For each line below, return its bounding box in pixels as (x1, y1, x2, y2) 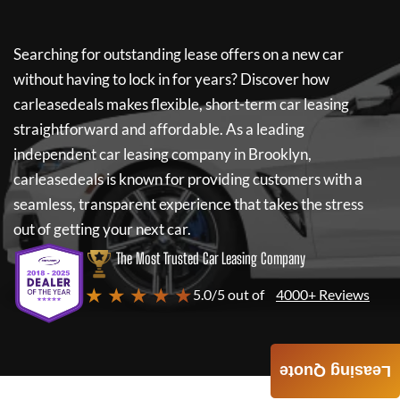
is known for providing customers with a (104, 170, 362, 188)
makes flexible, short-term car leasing (104, 95, 349, 113)
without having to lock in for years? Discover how (13, 70, 329, 88)
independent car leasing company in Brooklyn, (13, 145, 312, 163)
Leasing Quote (279, 362, 391, 380)
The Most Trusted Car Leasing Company (116, 249, 305, 268)
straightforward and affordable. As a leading (13, 120, 304, 138)
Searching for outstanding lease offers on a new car (13, 45, 344, 63)
